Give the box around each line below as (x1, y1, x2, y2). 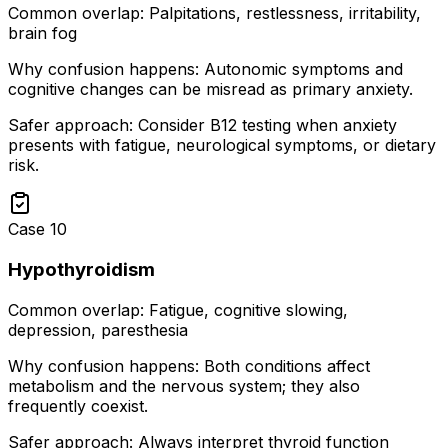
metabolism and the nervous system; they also (8, 375, 360, 396)
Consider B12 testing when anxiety (138, 115, 397, 136)
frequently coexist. (8, 395, 148, 416)
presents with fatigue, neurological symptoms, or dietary (8, 135, 436, 156)
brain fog (8, 23, 77, 44)
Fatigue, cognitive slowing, (149, 299, 348, 320)
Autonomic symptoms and (204, 59, 403, 80)
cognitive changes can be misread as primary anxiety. (8, 79, 413, 100)
